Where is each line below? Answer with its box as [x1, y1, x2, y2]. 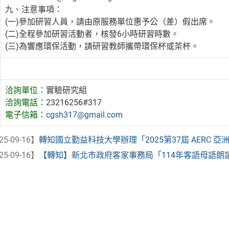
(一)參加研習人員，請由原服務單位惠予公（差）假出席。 [5, 16, 216, 27]
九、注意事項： [5, 4, 63, 14]
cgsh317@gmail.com [46, 109, 123, 120]
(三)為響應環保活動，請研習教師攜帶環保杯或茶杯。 [5, 41, 199, 51]
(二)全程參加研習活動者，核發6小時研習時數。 [5, 29, 179, 39]
